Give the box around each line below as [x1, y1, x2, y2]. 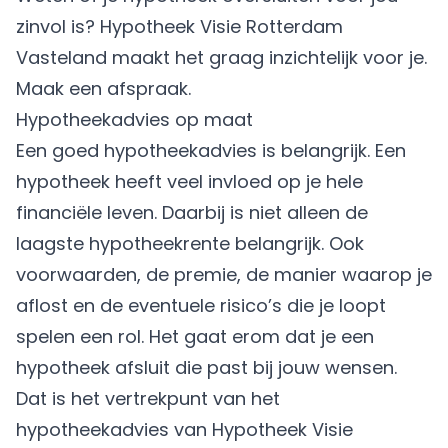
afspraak [107, 75, 188, 101]
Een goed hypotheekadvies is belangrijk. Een [16, 137, 406, 163]
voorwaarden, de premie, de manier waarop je [16, 261, 432, 287]
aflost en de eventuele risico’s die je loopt [16, 292, 386, 318]
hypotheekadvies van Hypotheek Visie [16, 416, 353, 442]
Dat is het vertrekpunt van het [16, 385, 280, 411]
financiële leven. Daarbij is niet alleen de [16, 199, 368, 225]
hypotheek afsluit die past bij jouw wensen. [16, 354, 397, 380]
